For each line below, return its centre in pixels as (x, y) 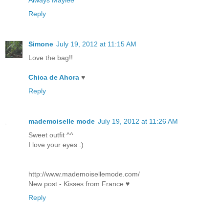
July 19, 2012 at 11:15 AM (96, 44)
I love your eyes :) (56, 144)
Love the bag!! (51, 57)
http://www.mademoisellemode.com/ (84, 174)
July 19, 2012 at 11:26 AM (138, 121)
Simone (41, 44)
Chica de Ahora (54, 77)
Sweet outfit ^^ (51, 135)
